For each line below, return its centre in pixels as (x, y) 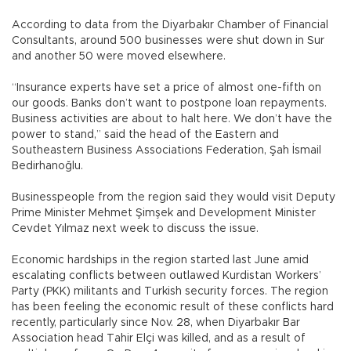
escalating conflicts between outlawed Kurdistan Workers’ (166, 275)
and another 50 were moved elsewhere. (120, 56)
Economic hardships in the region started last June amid (160, 260)
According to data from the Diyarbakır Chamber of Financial (170, 25)
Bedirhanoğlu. (49, 166)
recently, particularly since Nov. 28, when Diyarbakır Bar (156, 322)
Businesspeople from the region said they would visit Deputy (174, 197)
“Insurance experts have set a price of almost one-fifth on (166, 87)
